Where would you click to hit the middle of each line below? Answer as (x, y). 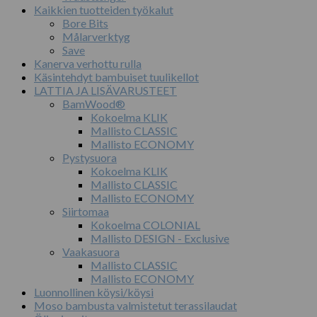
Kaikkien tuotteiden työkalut (104, 9)
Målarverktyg (96, 36)
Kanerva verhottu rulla (88, 63)
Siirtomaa (86, 211)
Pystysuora (90, 157)
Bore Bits (85, 23)
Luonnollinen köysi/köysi (94, 292)
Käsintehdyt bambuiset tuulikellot (116, 76)
